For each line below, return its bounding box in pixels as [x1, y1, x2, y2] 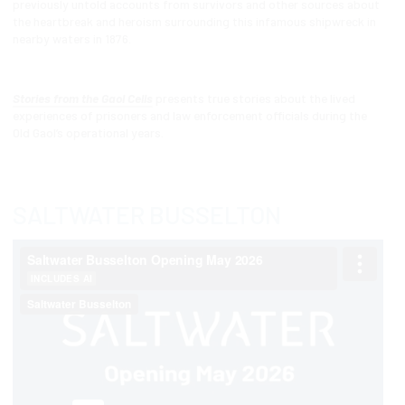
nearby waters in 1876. [12, 31, 131, 47]
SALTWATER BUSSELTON [12, 200, 281, 230]
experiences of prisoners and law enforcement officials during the [12, 107, 367, 123]
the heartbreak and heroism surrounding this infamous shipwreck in [12, 14, 376, 30]
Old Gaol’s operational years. [12, 124, 164, 140]
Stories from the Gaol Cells [12, 89, 153, 106]
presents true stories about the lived [152, 89, 355, 106]
